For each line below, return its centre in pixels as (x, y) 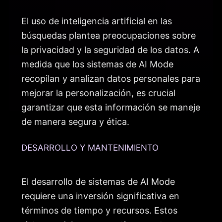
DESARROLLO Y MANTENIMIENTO (90, 148)
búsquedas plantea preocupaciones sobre (109, 35)
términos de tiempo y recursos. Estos (99, 211)
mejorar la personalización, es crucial (98, 93)
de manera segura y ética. (75, 121)
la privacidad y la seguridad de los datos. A (110, 50)
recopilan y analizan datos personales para (111, 78)
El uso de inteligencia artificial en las (97, 21)
